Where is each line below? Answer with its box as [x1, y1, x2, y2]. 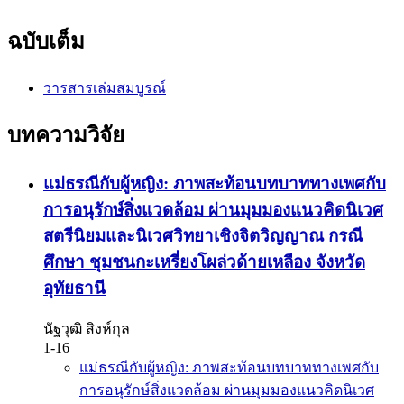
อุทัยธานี [43, 278, 106, 298]
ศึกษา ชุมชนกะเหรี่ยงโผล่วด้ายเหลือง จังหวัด [43, 252, 365, 271]
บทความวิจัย [7, 123, 124, 147]
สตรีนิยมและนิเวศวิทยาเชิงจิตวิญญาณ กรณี [43, 225, 363, 245]
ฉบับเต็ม [7, 29, 85, 53]
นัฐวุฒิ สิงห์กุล [43, 321, 130, 337]
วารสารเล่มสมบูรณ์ [43, 79, 166, 96]
